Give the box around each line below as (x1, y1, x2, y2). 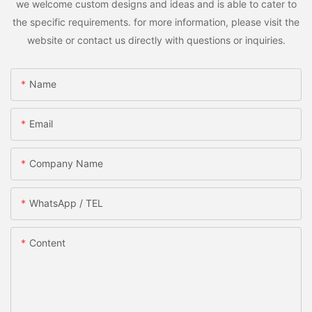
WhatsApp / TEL (29, 197, 103, 210)
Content (29, 237, 65, 249)
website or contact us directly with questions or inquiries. (26, 34, 286, 47)
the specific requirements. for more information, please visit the (13, 16, 299, 29)
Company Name (29, 157, 103, 170)
